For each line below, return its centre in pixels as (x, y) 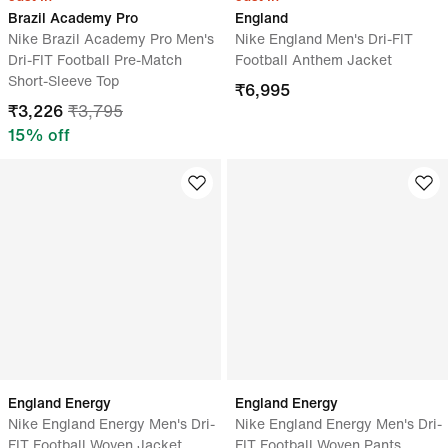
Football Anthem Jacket (313, 59)
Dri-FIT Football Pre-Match (95, 59)
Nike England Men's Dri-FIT (324, 38)
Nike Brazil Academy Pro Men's (111, 38)
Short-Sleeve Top (63, 80)
